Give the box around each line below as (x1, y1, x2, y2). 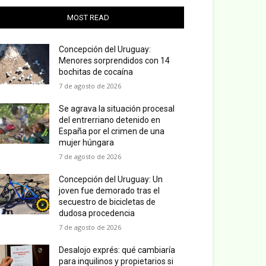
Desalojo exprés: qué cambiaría (59, 245, 176, 255)
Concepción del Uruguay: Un (59, 174, 163, 184)
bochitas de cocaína (59, 66, 134, 77)
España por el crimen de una (59, 126, 165, 136)
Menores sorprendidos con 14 (59, 55, 170, 65)
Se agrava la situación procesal (59, 103, 175, 113)
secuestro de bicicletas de (59, 197, 156, 207)
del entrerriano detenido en (59, 115, 161, 125)
